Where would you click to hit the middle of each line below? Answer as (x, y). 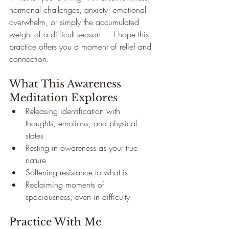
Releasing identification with (74, 111)
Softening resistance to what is (77, 172)
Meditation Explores (63, 98)
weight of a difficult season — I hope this (80, 34)
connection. (29, 59)
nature (36, 160)
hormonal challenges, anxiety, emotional (79, 10)
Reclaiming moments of (66, 185)
